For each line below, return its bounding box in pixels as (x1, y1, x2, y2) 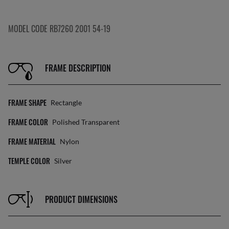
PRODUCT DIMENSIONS (45, 193, 118, 205)
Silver (54, 156, 72, 166)
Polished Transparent (52, 118, 120, 127)
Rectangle (51, 98, 82, 107)
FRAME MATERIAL (8, 136, 56, 147)
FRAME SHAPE (8, 97, 47, 108)
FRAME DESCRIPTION (45, 61, 111, 74)
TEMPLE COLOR (8, 155, 50, 167)
